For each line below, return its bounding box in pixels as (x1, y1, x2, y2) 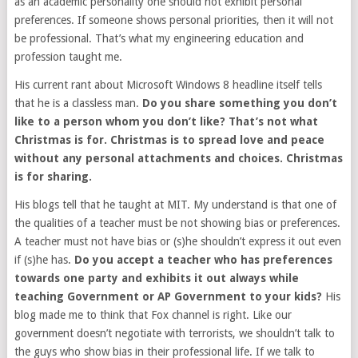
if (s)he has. (14, 253, 74, 267)
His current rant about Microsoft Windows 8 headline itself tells (14, 78, 322, 92)
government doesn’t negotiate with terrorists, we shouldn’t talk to (14, 327, 335, 340)
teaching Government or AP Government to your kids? (14, 290, 325, 304)
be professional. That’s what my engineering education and (14, 32, 304, 46)
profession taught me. (14, 50, 122, 64)
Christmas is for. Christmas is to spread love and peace (14, 133, 324, 147)
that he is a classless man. (14, 97, 142, 110)
